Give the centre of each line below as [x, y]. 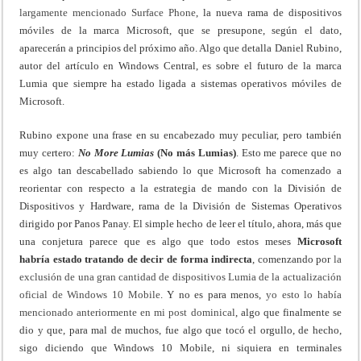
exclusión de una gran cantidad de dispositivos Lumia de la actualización [180, 277]
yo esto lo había [304, 295]
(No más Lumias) [195, 153]
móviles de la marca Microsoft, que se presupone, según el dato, [180, 31]
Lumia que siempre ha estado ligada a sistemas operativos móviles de [180, 84]
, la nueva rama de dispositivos [269, 13]
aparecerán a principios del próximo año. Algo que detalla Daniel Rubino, [180, 48]
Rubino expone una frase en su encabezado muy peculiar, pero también [180, 135]
